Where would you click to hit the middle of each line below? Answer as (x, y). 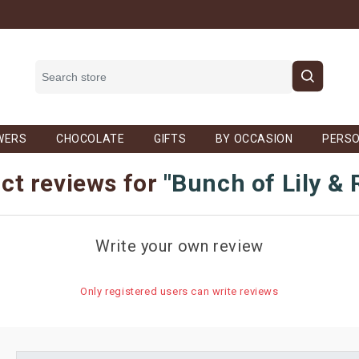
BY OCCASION (254, 139)
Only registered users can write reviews (179, 291)
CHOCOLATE (91, 139)
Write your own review (179, 246)
